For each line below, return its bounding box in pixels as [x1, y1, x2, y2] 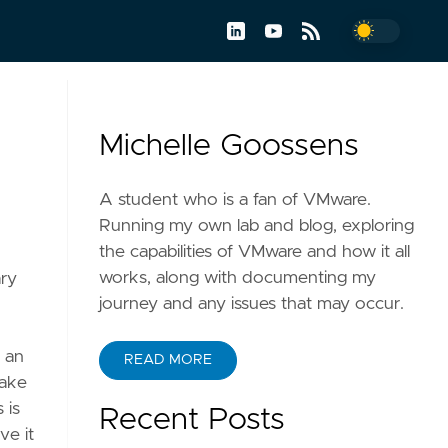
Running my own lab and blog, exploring [99, 217, 415, 235]
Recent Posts [99, 405, 286, 435]
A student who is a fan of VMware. [99, 191, 372, 209]
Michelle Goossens [99, 131, 360, 161]
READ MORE [124, 353, 213, 367]
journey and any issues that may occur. [99, 295, 405, 313]
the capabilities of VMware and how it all [99, 243, 411, 261]
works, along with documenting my [99, 269, 377, 287]
